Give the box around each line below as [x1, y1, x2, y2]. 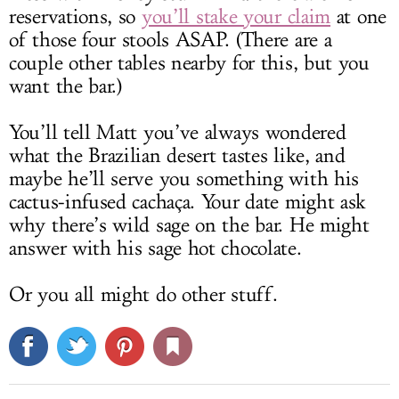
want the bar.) [9, 74, 122, 100]
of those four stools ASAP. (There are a [9, 28, 332, 53]
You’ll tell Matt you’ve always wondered [9, 120, 346, 146]
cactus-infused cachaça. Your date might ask [9, 190, 367, 216]
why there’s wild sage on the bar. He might [9, 213, 370, 239]
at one [330, 4, 387, 30]
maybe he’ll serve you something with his [9, 167, 360, 192]
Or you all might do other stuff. [9, 282, 278, 308]
